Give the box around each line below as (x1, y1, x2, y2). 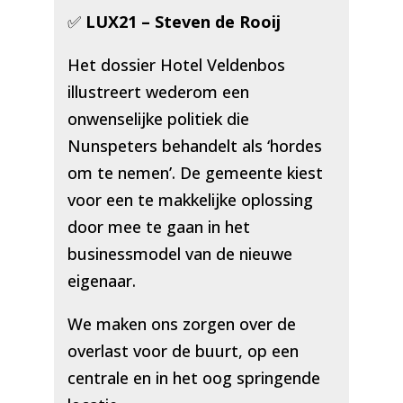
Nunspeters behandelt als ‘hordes (67, 135, 322, 157)
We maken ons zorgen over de (67, 313, 296, 336)
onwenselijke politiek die (67, 108, 249, 130)
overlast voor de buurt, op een (67, 340, 299, 363)
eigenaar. (67, 270, 136, 292)
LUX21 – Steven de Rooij (85, 11, 281, 33)
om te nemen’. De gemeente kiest (67, 162, 323, 184)
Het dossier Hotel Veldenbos (67, 54, 285, 76)
